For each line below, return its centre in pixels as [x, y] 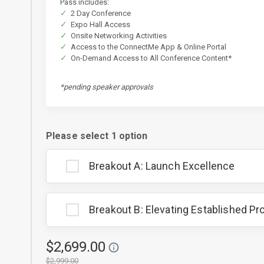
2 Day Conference [101, 13]
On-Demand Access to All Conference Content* [151, 58]
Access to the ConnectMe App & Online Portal [148, 47]
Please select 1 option [97, 136]
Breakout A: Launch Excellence [162, 166]
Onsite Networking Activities [119, 36]
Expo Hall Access [100, 24]
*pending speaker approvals [107, 87]
